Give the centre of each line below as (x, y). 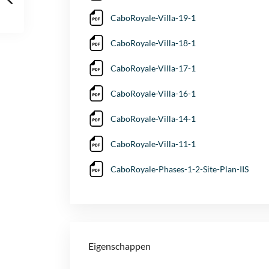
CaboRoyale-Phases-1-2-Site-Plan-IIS (180, 169)
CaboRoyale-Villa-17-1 (153, 68)
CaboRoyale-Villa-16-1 (153, 94)
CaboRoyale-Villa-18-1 (153, 43)
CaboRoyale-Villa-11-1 (153, 144)
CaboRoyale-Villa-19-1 (153, 18)
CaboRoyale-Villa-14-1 (153, 119)
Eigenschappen (119, 246)
